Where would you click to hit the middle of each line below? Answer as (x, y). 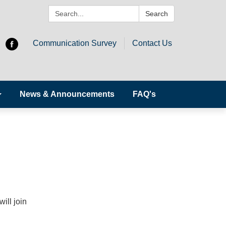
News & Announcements (67, 94)
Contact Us (152, 43)
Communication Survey (75, 43)
